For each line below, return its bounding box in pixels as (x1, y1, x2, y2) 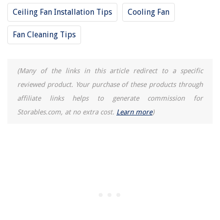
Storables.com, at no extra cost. (17, 108, 116, 116)
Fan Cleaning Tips (13, 29, 76, 39)
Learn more (116, 108, 152, 116)
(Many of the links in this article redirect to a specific (17, 66, 203, 75)
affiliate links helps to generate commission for (17, 94, 203, 102)
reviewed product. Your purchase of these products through (17, 80, 203, 88)
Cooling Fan (128, 7, 169, 17)
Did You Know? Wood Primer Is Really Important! (21, 3, 153, 11)
